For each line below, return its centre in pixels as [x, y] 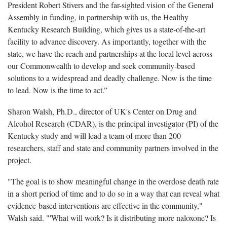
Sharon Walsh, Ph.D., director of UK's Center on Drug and [102, 111]
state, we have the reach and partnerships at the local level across [110, 54]
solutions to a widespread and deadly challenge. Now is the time [110, 78]
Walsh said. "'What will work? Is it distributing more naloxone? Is [112, 218]
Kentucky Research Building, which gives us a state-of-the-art [106, 29]
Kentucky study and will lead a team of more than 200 [94, 136]
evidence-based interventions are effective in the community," [105, 206]
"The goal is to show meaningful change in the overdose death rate [113, 181]
